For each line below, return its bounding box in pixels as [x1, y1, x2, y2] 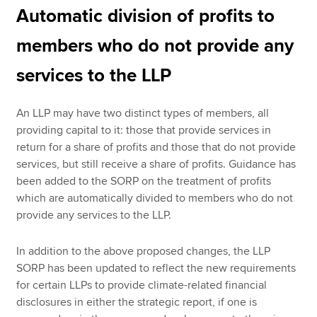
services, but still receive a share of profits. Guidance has [16, 157, 296, 172]
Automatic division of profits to [16, 5, 275, 28]
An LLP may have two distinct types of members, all [16, 106, 270, 121]
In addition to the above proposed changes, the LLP [16, 243, 271, 258]
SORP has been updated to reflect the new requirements [16, 260, 296, 275]
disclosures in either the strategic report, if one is [16, 294, 258, 309]
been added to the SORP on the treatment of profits [16, 174, 272, 189]
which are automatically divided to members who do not [16, 191, 294, 206]
